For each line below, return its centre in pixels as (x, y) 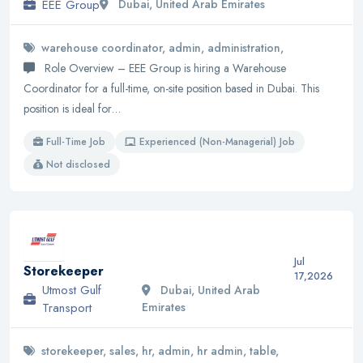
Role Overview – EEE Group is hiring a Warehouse (164, 68)
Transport (67, 308)
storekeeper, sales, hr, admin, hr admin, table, (160, 351)
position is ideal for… (72, 108)
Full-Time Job (76, 141)
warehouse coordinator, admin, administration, (162, 47)
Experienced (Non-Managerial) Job (217, 141)
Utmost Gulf (72, 290)
